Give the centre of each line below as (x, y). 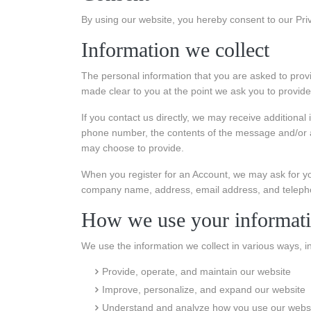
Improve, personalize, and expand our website (204, 289)
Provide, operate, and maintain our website (196, 271)
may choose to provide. (133, 148)
